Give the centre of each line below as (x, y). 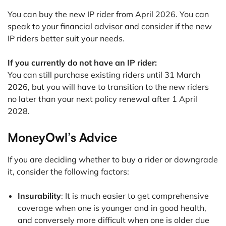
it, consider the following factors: (68, 172)
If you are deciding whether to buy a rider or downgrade (113, 160)
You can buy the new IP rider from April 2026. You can (108, 14)
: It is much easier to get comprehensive (135, 196)
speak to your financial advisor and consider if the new (110, 26)
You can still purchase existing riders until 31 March (104, 75)
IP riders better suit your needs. (66, 39)
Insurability (39, 196)
